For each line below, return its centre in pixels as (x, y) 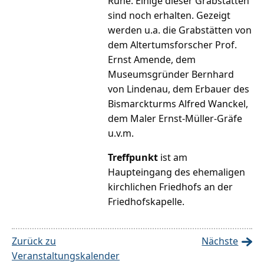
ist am (173, 158)
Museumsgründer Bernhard (171, 75)
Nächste (220, 241)
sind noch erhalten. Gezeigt (169, 16)
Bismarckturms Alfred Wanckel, (178, 104)
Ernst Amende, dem (152, 60)
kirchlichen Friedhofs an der (171, 187)
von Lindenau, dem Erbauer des (179, 89)
